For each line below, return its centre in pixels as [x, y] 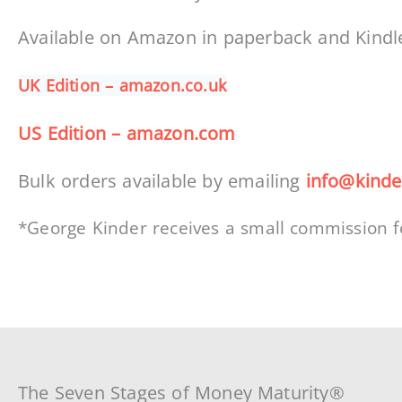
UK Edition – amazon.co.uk [122, 86]
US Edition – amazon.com [127, 133]
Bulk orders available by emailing [162, 180]
